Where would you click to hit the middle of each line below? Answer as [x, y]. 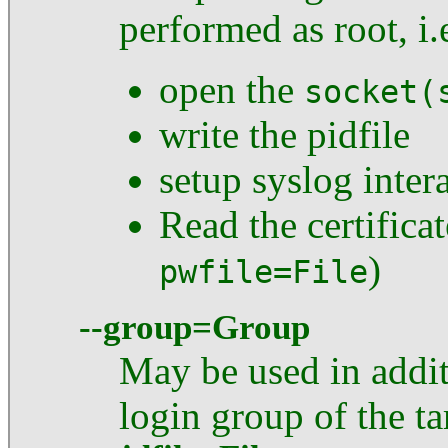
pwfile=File [263, 271]
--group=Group [194, 327]
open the [231, 89]
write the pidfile [284, 134]
